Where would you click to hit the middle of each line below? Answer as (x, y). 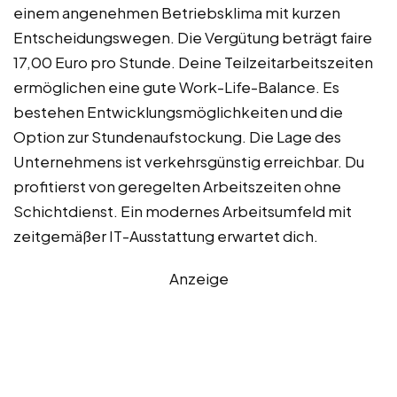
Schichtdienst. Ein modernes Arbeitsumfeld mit (183, 211)
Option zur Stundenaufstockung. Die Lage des (177, 137)
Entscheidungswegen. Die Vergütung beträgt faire (193, 38)
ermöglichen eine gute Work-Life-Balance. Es (176, 87)
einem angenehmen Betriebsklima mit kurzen (177, 13)
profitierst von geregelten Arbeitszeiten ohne (177, 187)
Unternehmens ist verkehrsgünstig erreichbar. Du (189, 162)
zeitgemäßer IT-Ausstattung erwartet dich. (166, 236)
